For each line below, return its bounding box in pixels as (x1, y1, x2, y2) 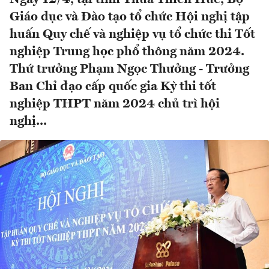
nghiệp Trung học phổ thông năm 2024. (10, 46, 244, 59)
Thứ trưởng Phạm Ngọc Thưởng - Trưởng (10, 63, 249, 76)
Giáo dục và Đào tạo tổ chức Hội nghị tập (10, 11, 250, 24)
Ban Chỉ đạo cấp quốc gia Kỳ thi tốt (10, 80, 216, 94)
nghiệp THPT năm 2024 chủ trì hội (10, 98, 220, 111)
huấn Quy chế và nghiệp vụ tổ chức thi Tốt (10, 28, 255, 41)
